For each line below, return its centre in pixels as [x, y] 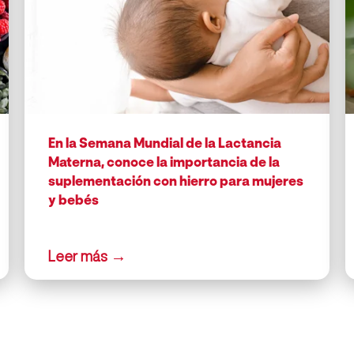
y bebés [74, 200]
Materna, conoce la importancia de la [164, 162]
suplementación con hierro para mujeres [176, 181]
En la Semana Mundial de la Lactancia [165, 143]
